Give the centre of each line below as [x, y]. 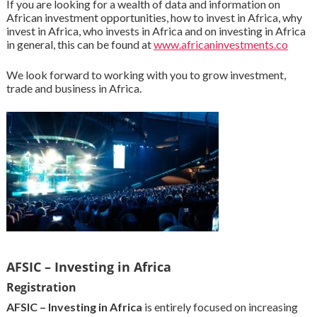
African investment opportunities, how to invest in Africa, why [154, 18]
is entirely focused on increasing [220, 307]
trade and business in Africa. [74, 88]
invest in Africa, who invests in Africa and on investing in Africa [156, 31]
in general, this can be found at [80, 45]
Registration [41, 288]
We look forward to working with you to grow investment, [146, 75]
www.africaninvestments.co [220, 45]
